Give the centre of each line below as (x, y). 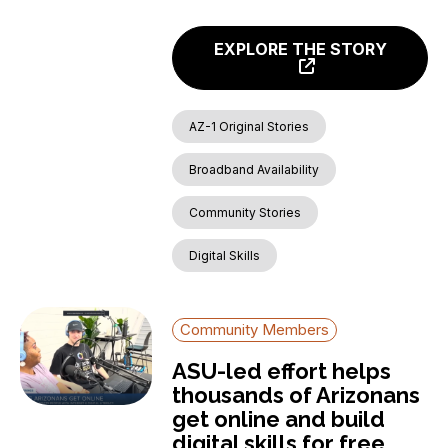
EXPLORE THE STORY (300, 48)
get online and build (279, 418)
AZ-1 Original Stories (249, 126)
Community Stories (245, 212)
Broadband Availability (254, 169)
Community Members (255, 329)
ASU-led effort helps (282, 370)
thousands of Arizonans (296, 394)
